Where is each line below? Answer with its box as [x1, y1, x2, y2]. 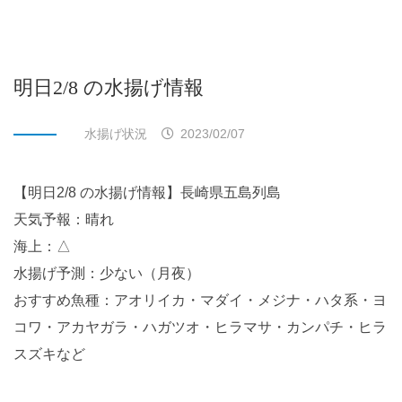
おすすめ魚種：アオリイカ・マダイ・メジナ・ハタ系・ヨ [13, 293, 387, 308]
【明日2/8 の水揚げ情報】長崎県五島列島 [13, 185, 295, 200]
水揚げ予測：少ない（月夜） [13, 266, 214, 281]
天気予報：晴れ [13, 212, 114, 227]
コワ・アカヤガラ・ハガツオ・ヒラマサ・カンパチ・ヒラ [13, 319, 387, 335]
